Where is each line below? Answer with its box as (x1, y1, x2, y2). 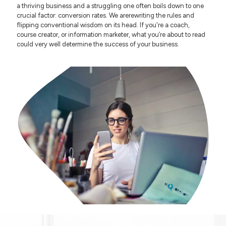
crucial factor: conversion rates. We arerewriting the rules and (17, 12, 194, 19)
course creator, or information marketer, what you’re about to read (17, 31, 205, 38)
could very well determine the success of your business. (17, 40, 179, 48)
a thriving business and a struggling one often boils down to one (17, 2, 204, 10)
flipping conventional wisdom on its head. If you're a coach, (17, 21, 190, 29)
